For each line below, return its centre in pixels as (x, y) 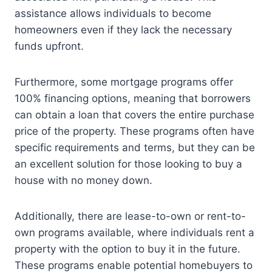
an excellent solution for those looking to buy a (128, 164)
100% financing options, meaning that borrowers (133, 99)
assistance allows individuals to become (113, 14)
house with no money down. (83, 181)
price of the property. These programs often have (134, 131)
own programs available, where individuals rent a (134, 233)
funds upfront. (49, 46)
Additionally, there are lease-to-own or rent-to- (130, 216)
